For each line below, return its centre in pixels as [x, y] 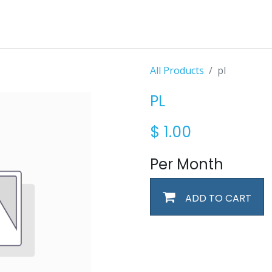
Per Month [186, 164]
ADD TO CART [217, 198]
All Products [177, 70]
